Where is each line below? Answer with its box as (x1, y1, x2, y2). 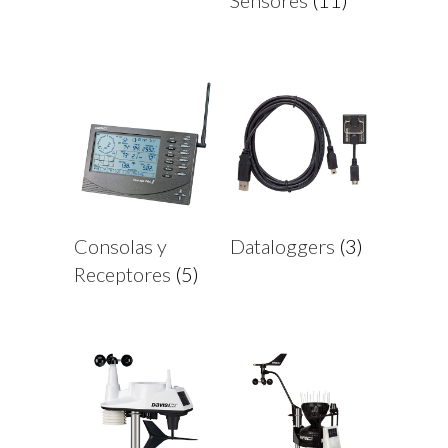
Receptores (74, 261, 175, 286)
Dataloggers (230, 233, 339, 258)
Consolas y (74, 233, 167, 258)
